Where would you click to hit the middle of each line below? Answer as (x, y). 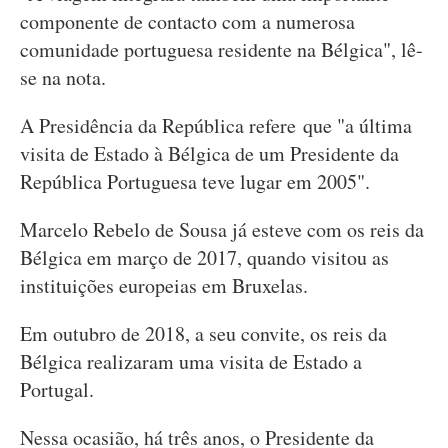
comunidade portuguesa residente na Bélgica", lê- (221, 49)
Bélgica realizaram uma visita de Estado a (191, 361)
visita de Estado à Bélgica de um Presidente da (209, 153)
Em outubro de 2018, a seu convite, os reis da (203, 333)
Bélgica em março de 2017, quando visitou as (204, 257)
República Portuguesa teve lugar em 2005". (195, 181)
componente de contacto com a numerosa (187, 21)
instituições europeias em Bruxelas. (164, 285)
